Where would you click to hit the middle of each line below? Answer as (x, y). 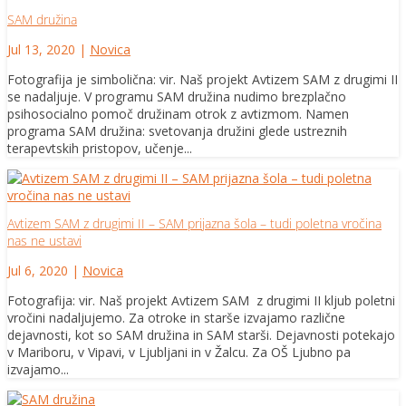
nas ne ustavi (44, 241)
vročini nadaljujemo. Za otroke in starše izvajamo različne (176, 318)
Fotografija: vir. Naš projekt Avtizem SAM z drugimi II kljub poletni (201, 301)
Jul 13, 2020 (41, 50)
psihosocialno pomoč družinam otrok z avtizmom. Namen (178, 114)
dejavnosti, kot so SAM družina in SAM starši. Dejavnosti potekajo (201, 335)
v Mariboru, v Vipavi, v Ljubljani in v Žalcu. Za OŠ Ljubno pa (179, 353)
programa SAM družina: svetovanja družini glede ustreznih (177, 131)
